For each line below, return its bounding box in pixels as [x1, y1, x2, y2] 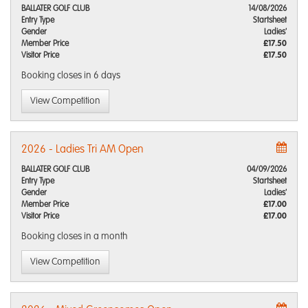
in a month [84, 232, 128, 241]
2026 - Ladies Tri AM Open [21, 144, 144, 155]
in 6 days [84, 71, 120, 80]
